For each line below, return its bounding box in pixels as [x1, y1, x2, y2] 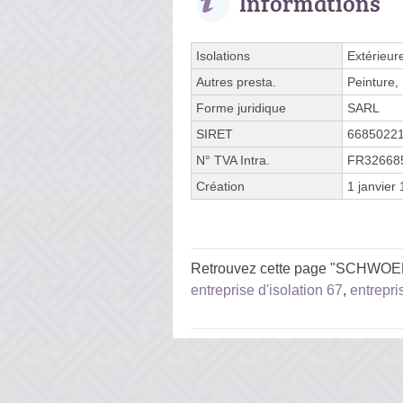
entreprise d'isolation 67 [191, 282, 343, 298]
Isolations [196, 48, 250, 63]
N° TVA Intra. [196, 152, 270, 167]
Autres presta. [196, 74, 276, 89]
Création [196, 178, 245, 193]
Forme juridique [196, 100, 286, 115]
